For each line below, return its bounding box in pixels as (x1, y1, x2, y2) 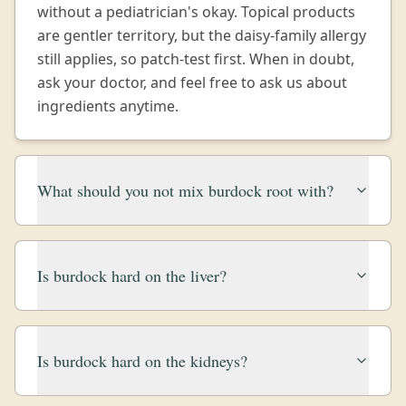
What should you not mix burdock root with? (37, 179, 333, 201)
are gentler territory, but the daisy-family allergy (37, 25, 366, 45)
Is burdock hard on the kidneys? (37, 350, 247, 372)
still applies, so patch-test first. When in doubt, (37, 49, 354, 69)
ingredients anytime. (37, 96, 179, 116)
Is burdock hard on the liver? (37, 265, 227, 286)
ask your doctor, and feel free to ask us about (37, 72, 347, 92)
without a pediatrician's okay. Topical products (37, 2, 355, 22)
